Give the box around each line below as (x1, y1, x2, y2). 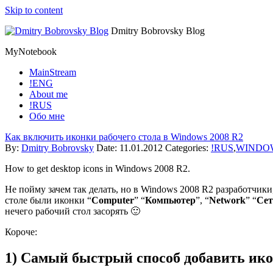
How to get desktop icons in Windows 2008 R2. (5, 163, 190, 174)
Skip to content (5, 5, 63, 15)
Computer (91, 195, 134, 205)
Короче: (5, 227, 37, 237)
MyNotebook (5, 46, 57, 57)
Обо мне (29, 111, 65, 121)
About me (29, 89, 68, 99)
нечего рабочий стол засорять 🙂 (5, 206, 140, 216)
